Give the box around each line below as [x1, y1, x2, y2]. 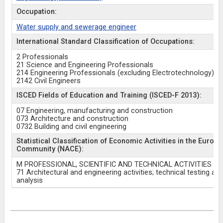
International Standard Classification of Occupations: [16, 37, 195, 46]
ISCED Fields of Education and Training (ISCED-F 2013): [16, 91, 202, 100]
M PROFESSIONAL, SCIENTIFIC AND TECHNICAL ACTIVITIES [16, 160, 212, 169]
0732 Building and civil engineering [16, 122, 126, 131]
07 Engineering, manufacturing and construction [16, 107, 173, 115]
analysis [16, 176, 43, 185]
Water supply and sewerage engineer [16, 23, 136, 31]
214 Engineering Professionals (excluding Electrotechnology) [16, 69, 214, 77]
